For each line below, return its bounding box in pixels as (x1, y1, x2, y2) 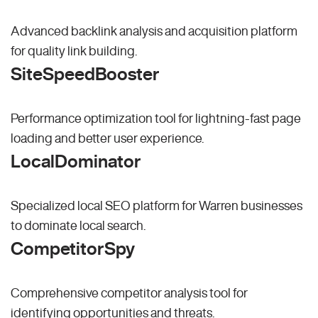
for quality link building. (11, 44, 137, 57)
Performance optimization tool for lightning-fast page (11, 111, 301, 125)
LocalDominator (11, 152, 141, 170)
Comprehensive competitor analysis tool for (11, 286, 248, 300)
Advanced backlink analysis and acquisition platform (11, 24, 297, 38)
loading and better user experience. (11, 131, 204, 145)
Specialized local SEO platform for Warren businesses (11, 199, 302, 212)
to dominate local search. (11, 219, 146, 232)
